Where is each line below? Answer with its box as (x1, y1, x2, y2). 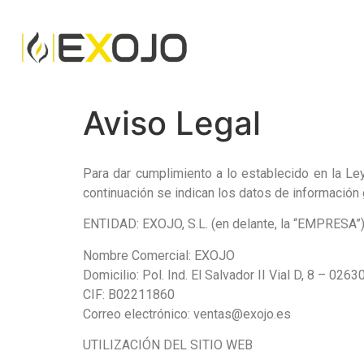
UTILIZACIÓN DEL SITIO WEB (83, 337, 253, 353)
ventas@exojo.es (190, 305, 291, 322)
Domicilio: (83, 266, 142, 283)
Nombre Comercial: (83, 247, 194, 263)
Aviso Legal (83, 103, 261, 143)
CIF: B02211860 (83, 286, 175, 302)
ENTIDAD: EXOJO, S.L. (83, 216, 208, 232)
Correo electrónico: (83, 305, 190, 322)
